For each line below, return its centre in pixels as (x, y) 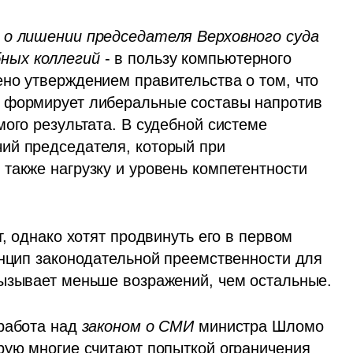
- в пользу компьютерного (196, 59)
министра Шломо (259, 327)
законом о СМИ (138, 327)
